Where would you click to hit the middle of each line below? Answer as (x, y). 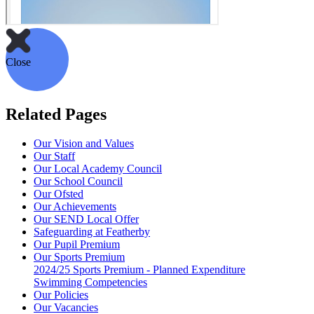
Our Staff (54, 156)
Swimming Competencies (90, 282)
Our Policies (61, 295)
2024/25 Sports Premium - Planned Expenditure (139, 270)
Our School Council (78, 182)
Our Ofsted (59, 194)
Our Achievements (75, 207)
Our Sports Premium (79, 257)
